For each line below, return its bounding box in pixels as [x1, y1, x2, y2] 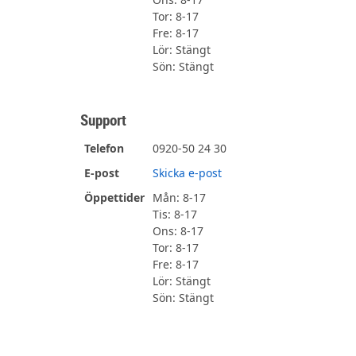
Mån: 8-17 [153, 189, 207, 205]
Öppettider [84, 189, 145, 205]
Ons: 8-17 [153, 222, 204, 238]
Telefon [84, 140, 125, 156]
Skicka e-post [153, 164, 222, 180]
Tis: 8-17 [153, 206, 198, 222]
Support [80, 109, 127, 130]
